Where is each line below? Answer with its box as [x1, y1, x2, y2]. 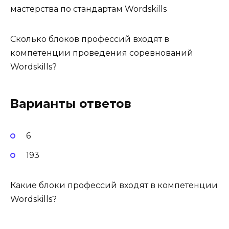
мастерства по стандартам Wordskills [10, 4, 167, 14]
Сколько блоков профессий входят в [10, 34, 169, 44]
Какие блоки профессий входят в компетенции [10, 180, 218, 191]
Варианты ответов [10, 96, 131, 111]
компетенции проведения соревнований [10, 48, 193, 58]
